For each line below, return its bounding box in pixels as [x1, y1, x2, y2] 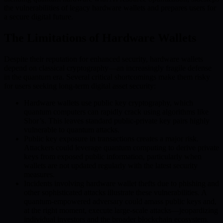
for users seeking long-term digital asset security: [4, 81, 156, 90]
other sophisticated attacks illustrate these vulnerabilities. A [24, 188, 207, 197]
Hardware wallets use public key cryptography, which [24, 98, 193, 107]
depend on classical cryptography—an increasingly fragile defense [4, 63, 212, 72]
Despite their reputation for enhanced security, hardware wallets [4, 54, 203, 63]
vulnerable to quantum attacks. [24, 125, 119, 134]
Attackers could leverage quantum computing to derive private [24, 143, 219, 152]
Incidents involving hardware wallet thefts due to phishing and [24, 179, 219, 188]
